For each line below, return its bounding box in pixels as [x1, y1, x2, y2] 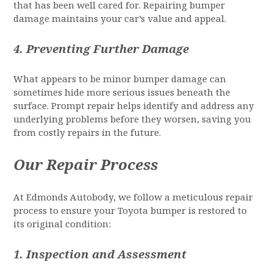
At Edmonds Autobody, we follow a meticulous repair [13, 191, 253, 204]
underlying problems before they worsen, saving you [13, 113, 252, 126]
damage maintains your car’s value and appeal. [13, 12, 227, 26]
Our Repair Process [13, 155, 158, 175]
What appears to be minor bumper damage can [13, 73, 227, 86]
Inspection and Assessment [26, 246, 187, 263]
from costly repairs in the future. [13, 126, 161, 140]
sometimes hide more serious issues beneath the [13, 86, 231, 99]
